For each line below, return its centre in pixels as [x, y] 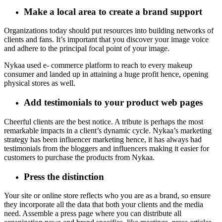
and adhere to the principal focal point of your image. [87, 49]
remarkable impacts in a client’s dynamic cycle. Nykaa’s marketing [108, 130]
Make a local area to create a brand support [113, 11]
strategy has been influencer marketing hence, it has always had [103, 139]
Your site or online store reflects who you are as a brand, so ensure [107, 196]
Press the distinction [64, 176]
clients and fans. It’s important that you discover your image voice [106, 40]
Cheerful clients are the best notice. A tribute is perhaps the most [104, 121]
